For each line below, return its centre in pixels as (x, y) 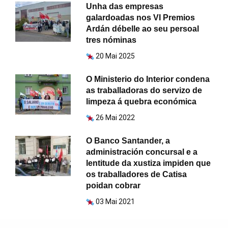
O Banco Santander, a (128, 141)
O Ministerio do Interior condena (148, 79)
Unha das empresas (125, 7)
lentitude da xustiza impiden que (149, 163)
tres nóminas (111, 40)
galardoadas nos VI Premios (141, 18)
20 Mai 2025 (116, 56)
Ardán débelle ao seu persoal (143, 29)
